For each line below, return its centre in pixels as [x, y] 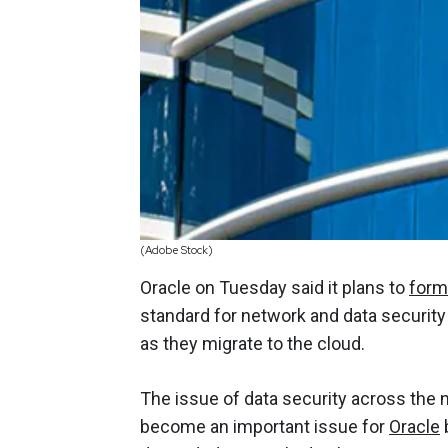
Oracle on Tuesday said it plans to [274, 287]
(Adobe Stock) [176, 250]
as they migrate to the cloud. [252, 343]
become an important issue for [264, 426]
